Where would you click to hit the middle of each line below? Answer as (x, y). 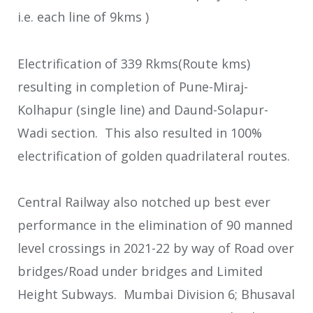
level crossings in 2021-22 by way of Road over (156, 248)
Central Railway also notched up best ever (144, 202)
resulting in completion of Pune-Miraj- (133, 86)
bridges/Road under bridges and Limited (140, 271)
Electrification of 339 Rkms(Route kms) (134, 63)
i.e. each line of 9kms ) (83, 17)
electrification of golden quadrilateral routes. (154, 155)
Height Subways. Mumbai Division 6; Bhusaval (156, 294)
